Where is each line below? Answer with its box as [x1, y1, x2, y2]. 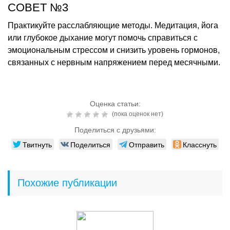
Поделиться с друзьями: [74, 125, 156, 134]
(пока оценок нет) [110, 110, 163, 118]
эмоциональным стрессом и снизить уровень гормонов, [8, 45, 220, 54]
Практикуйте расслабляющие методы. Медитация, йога [8, 21, 218, 30]
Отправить [129, 139, 164, 149]
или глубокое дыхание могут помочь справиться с [8, 33, 198, 42]
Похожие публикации [17, 177, 117, 188]
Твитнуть [23, 139, 52, 149]
